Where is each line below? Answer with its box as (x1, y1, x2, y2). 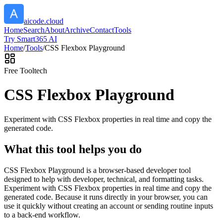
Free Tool (4, 66, 34, 75)
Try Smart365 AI (4, 35, 57, 43)
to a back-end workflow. (4, 210, 80, 219)
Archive (64, 26, 90, 34)
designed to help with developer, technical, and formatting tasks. (4, 174, 204, 183)
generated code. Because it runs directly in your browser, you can (4, 192, 208, 201)
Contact (90, 26, 114, 34)
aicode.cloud (24, 17, 63, 25)
